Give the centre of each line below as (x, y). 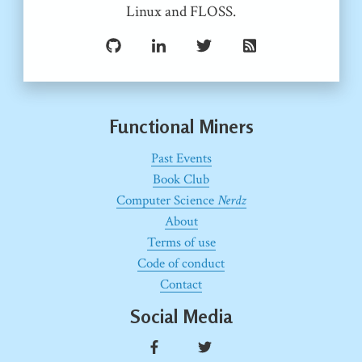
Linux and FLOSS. (181, 12)
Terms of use (181, 242)
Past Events (181, 158)
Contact (181, 284)
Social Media (181, 317)
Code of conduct (181, 263)
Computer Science (166, 200)
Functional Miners (181, 126)
